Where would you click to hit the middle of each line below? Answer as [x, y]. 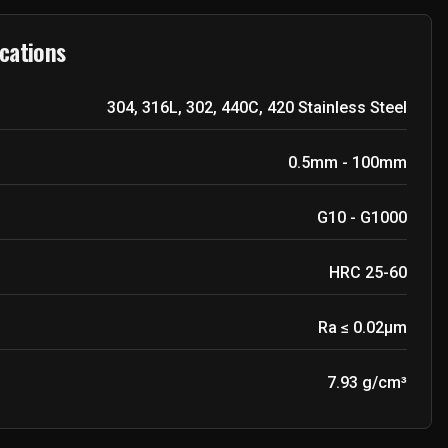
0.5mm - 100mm [347, 162]
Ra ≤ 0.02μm [362, 327]
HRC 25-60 [368, 272]
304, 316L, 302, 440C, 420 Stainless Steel [257, 107]
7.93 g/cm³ [367, 382]
